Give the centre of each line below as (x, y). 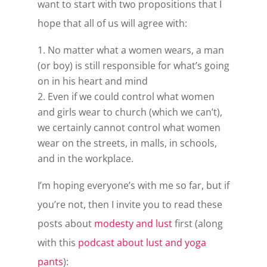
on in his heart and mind (92, 81)
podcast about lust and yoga (142, 243)
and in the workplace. (85, 159)
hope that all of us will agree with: (112, 23)
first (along (197, 223)
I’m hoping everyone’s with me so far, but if (133, 185)
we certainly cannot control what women (129, 128)
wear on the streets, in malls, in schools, (127, 143)
